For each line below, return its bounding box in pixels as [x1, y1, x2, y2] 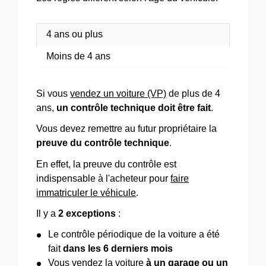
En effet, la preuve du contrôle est [36, 159, 177, 169]
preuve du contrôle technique [36, 138, 170, 148]
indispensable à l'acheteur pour [36, 173, 171, 183]
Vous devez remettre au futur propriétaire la [36, 123, 217, 134]
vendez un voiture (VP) [70, 88, 167, 99]
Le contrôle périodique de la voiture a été [48, 229, 220, 240]
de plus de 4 [166, 88, 221, 99]
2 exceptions [58, 208, 116, 218]
